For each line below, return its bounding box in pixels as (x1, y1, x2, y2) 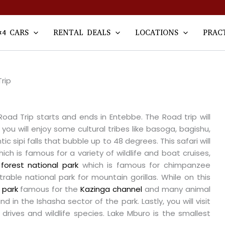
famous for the (18, 183, 78, 194)
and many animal (142, 183, 211, 194)
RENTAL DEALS (53, 28, 110, 38)
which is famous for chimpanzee (78, 159, 210, 170)
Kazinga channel (78, 183, 143, 194)
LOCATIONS (135, 28, 178, 38)
